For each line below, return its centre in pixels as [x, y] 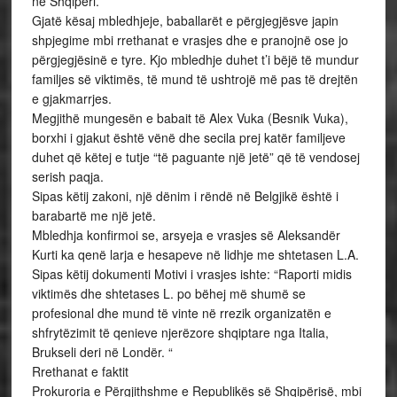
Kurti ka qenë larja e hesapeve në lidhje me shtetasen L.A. [195, 254]
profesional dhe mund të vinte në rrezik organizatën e [181, 313]
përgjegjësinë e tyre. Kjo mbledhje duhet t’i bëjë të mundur [195, 59]
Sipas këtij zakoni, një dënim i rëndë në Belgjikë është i [185, 196]
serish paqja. [67, 176]
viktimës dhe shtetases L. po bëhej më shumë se [168, 293]
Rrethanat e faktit [80, 371]
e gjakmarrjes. [71, 98]
